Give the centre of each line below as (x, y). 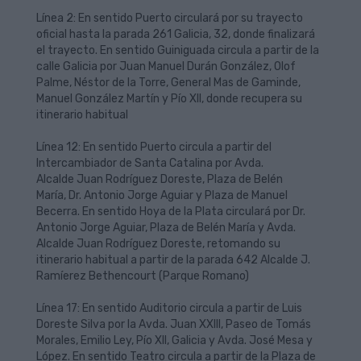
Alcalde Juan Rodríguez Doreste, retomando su (158, 244)
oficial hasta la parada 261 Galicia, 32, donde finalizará (176, 34)
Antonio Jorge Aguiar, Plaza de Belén (132, 228)
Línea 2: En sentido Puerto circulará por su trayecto (170, 18)
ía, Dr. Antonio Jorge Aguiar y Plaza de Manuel (171, 195)
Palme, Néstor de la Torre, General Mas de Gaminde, (168, 83)
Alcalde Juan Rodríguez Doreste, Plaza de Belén (160, 179)
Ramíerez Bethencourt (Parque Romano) (143, 276)
